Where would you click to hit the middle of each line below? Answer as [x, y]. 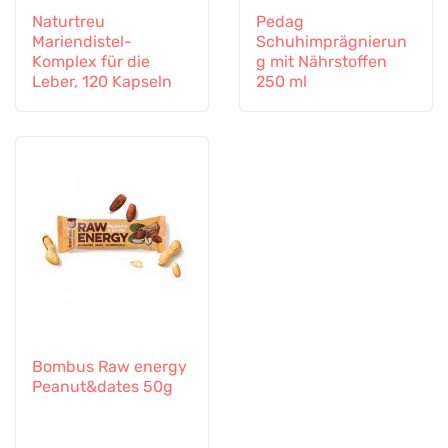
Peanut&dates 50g [102, 386]
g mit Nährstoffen [321, 61]
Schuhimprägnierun [331, 41]
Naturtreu [68, 21]
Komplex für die [91, 61]
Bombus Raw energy [109, 366]
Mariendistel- [82, 41]
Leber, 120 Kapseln [102, 81]
